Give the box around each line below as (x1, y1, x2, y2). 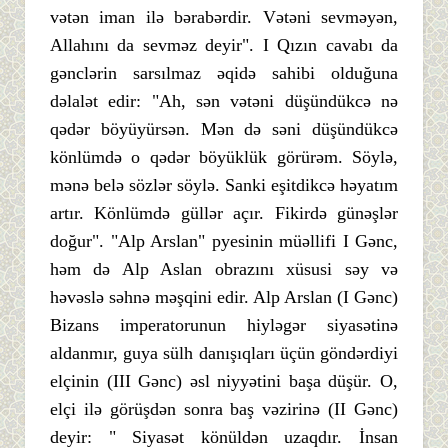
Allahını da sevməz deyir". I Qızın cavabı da (50, 34, 398, 55)
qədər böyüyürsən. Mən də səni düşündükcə (50, 118, 398, 139)
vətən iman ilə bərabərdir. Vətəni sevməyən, (50, 6, 398, 27)
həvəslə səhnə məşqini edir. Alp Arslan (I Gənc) (50, 286, 398, 307)
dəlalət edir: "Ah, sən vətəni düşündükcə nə (50, 90, 398, 111)
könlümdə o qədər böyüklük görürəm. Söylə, (50, 146, 398, 167)
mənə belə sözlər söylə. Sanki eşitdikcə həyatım (50, 174, 398, 195)
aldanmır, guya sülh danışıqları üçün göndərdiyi (50, 342, 398, 363)
